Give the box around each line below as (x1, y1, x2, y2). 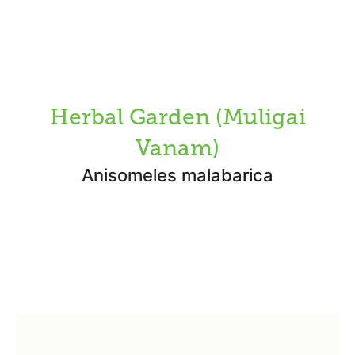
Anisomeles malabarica (82, 165, 273, 185)
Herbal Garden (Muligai (49, 104, 306, 130)
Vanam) (136, 135, 219, 161)
